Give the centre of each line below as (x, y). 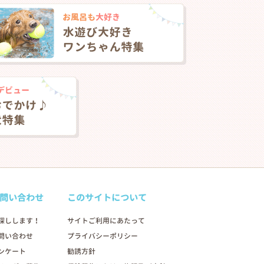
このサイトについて (107, 198)
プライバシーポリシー (103, 236)
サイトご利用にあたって (106, 221)
